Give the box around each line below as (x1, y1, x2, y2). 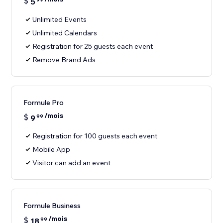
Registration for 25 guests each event (32, 42, 153, 51)
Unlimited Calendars (32, 28, 98, 38)
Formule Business (23, 201, 81, 211)
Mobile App (32, 145, 71, 154)
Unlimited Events (32, 15, 87, 24)
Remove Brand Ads (32, 55, 96, 65)
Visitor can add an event (32, 158, 111, 168)
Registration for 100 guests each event (32, 131, 158, 141)
